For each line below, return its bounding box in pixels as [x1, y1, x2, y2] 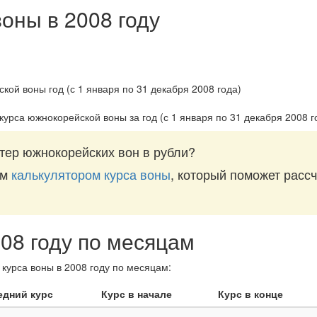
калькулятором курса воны [11, 165, 171, 183]
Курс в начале [101, 287, 172, 301]
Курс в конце [218, 287, 283, 301]
